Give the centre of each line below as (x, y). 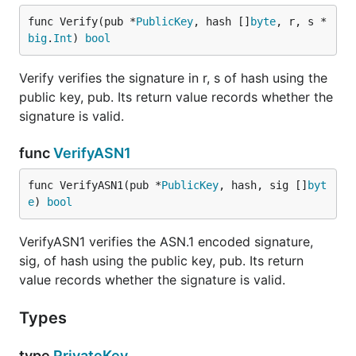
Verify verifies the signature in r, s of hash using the (173, 78)
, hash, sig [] (263, 185)
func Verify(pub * (82, 21)
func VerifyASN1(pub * (95, 185)
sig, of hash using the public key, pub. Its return (161, 261)
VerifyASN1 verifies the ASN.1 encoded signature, (166, 242)
